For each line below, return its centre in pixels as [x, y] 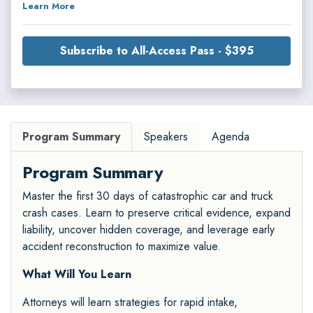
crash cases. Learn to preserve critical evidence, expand [156, 213]
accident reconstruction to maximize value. [122, 247]
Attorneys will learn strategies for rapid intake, [130, 303]
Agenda [231, 137]
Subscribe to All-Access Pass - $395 [156, 51]
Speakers [166, 137]
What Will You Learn [77, 275]
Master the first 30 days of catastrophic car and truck [148, 196]
